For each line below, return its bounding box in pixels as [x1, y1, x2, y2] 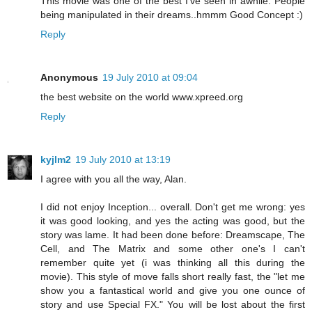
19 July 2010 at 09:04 [102, 71, 198, 83]
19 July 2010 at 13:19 [75, 153, 171, 165]
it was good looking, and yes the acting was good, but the [40, 214, 305, 226]
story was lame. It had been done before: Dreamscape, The [40, 228, 305, 240]
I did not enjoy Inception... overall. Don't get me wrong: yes [40, 201, 305, 212]
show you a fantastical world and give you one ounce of [40, 284, 305, 296]
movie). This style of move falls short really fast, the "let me [40, 270, 305, 282]
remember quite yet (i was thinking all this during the [40, 256, 305, 268]
